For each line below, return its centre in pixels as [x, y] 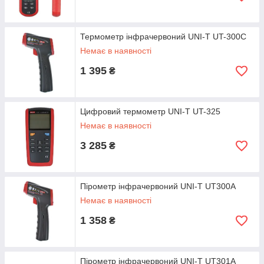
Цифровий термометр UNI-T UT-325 [150, 111]
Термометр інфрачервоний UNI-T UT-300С [163, 37]
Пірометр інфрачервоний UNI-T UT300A [158, 186]
